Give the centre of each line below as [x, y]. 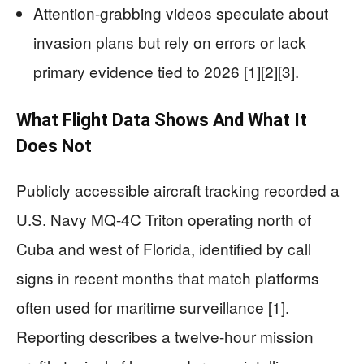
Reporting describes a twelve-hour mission [165, 336]
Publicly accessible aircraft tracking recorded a [178, 190]
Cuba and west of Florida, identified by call [164, 249]
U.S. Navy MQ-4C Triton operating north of [164, 219]
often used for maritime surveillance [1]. [153, 307]
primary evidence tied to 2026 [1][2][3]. [166, 71]
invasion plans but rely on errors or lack [170, 42]
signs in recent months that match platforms [168, 278]
